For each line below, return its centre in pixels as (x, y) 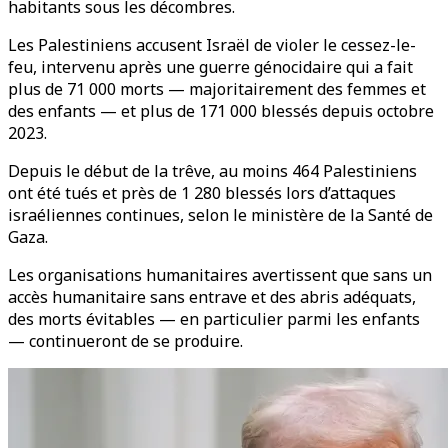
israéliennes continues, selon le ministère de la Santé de (220, 215)
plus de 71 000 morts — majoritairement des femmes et (217, 89)
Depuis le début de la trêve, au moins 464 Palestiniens (212, 171)
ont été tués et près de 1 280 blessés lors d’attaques (202, 193)
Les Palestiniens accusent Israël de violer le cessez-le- (212, 45)
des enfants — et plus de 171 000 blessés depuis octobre (221, 111)
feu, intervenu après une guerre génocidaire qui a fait (210, 67)
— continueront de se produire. (125, 341)
